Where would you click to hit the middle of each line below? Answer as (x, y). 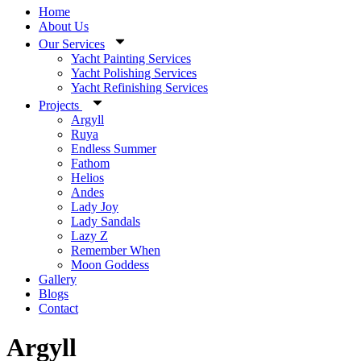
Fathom (90, 163)
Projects (60, 105)
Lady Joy (95, 207)
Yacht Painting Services (131, 58)
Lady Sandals (106, 221)
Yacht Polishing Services (134, 73)
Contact (58, 308)
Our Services (72, 44)
